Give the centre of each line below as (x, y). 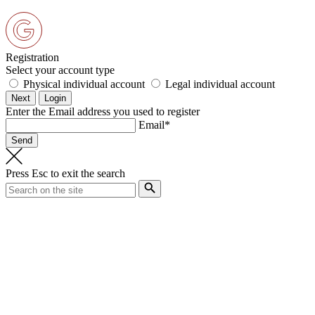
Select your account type (60, 70)
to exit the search (86, 174)
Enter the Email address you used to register (103, 112)
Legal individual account (220, 84)
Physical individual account (84, 84)
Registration (32, 58)
